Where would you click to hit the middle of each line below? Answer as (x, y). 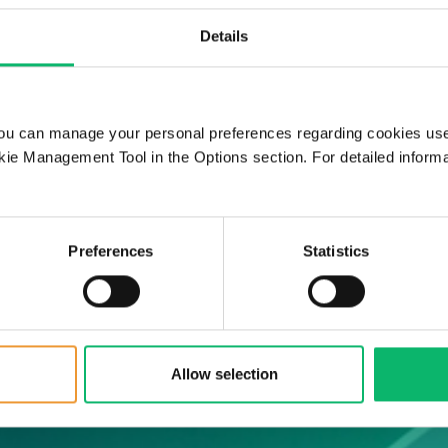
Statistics (336, 251)
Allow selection (224, 374)
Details (224, 36)
